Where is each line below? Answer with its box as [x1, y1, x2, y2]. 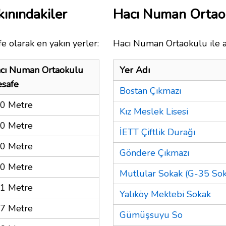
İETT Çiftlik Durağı [120, 126, 195, 138]
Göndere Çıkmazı [120, 146, 189, 159]
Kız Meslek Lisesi [120, 105, 188, 118]
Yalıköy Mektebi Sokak [120, 188, 211, 200]
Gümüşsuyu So [120, 208, 183, 221]
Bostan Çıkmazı [120, 84, 181, 97]
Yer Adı [120, 64, 150, 76]
